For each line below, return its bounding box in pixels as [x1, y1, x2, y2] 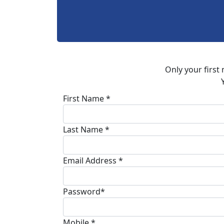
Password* [63, 185, 105, 197]
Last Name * [63, 123, 109, 135]
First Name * [63, 92, 110, 104]
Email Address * [63, 154, 123, 166]
